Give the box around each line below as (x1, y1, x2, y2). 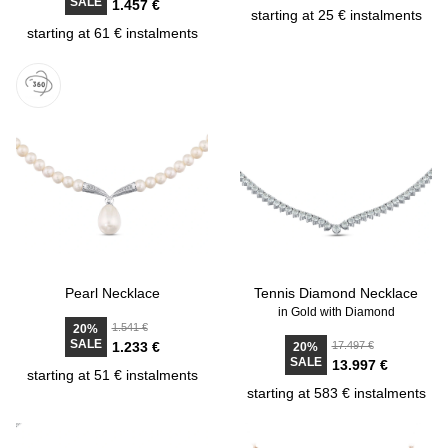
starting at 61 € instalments (26, 25, 198, 41)
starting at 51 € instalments (26, 367, 198, 383)
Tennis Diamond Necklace (254, 285, 418, 301)
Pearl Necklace (64, 285, 160, 301)
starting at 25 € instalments (250, 7, 422, 23)
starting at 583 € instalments (246, 385, 426, 401)
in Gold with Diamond (277, 305, 395, 319)
